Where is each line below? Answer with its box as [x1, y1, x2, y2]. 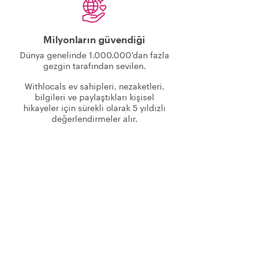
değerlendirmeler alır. [51, 113, 138, 124]
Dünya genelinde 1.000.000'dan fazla [19, 50, 169, 60]
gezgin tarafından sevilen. [43, 61, 146, 71]
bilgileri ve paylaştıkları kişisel [34, 92, 154, 102]
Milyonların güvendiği [43, 34, 146, 45]
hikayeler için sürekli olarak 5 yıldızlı [23, 103, 166, 113]
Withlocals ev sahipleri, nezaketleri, [24, 81, 165, 91]
